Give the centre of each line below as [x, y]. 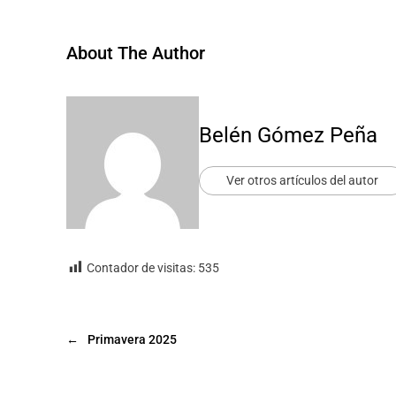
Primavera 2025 [132, 340]
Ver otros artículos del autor [302, 180]
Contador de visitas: [141, 268]
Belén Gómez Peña [288, 135]
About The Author [136, 53]
